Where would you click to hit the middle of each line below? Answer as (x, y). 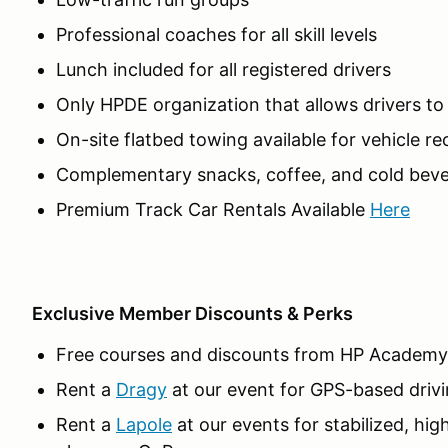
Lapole (144, 425)
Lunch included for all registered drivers (223, 70)
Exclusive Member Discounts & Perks (192, 314)
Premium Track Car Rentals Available (213, 210)
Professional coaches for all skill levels (216, 35)
